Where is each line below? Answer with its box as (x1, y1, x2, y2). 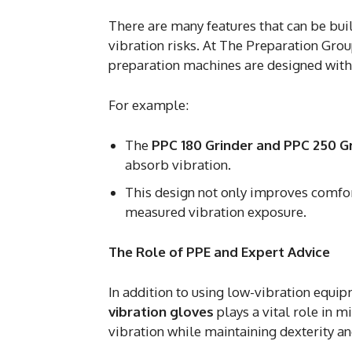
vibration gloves (108, 303, 214, 320)
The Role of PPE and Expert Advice (108, 244, 330, 260)
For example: (108, 97, 189, 113)
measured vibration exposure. (125, 203, 306, 220)
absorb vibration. (125, 156, 231, 173)
